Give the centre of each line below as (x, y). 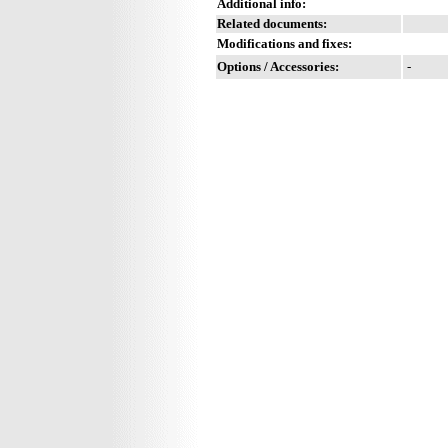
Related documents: (272, 23)
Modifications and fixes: (284, 43)
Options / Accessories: (278, 66)
